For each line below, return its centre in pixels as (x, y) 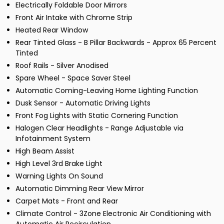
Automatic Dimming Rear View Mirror (80, 189)
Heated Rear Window (52, 30)
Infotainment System (53, 139)
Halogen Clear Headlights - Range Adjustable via (99, 128)
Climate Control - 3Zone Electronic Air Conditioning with (113, 214)
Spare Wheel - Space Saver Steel (73, 78)
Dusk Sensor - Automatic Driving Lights (83, 103)
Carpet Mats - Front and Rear (67, 201)
